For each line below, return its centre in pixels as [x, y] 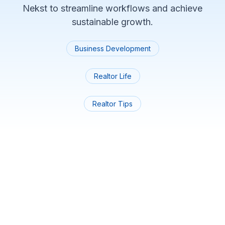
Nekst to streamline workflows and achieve [113, 8]
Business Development [113, 48]
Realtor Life [113, 76]
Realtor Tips [113, 104]
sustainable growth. [113, 22]
